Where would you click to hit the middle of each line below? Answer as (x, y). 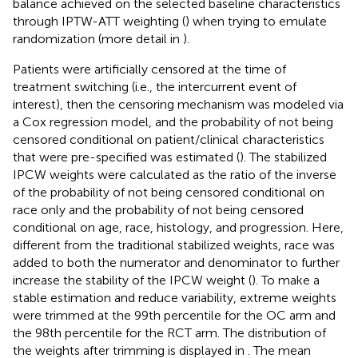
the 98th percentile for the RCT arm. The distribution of (169, 332)
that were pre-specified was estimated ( (126, 157)
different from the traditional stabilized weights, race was (174, 245)
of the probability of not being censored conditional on (169, 192)
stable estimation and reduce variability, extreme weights (175, 297)
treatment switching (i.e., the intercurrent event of (155, 86)
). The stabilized (283, 157)
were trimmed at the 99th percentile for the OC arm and (174, 315)
